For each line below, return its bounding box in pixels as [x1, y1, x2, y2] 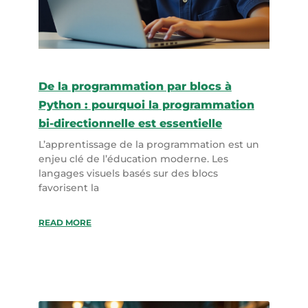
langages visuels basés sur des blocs [38, 166, 218, 179]
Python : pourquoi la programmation [38, 98, 254, 111]
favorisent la [38, 181, 99, 194]
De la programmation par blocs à [38, 79, 232, 93]
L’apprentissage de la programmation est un [38, 137, 259, 151]
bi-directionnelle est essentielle [38, 116, 222, 130]
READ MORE [38, 217, 91, 228]
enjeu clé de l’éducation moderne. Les [38, 152, 228, 165]
